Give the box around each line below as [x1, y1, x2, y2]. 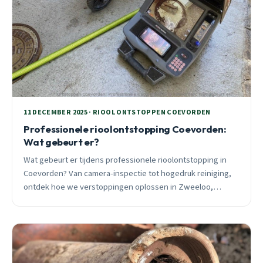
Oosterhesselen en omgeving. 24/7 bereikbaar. [23, 194, 192, 207]
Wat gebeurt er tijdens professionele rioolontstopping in [23, 153, 227, 166]
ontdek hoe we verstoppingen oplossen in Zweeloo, [23, 180, 214, 193]
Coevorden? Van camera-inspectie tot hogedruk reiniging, [23, 167, 232, 180]
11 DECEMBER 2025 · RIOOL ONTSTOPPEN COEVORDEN [23, 107, 211, 118]
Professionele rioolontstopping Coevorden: [23, 122, 227, 135]
